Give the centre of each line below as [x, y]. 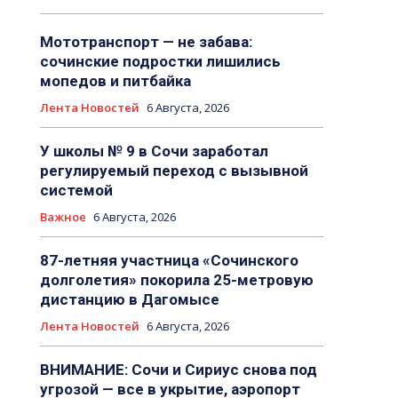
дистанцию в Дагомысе [129, 300]
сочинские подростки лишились [160, 62]
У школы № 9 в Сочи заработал [154, 151]
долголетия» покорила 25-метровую [176, 280]
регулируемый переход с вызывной [174, 171]
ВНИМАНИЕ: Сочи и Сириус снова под [178, 370]
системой [76, 191]
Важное [63, 217]
